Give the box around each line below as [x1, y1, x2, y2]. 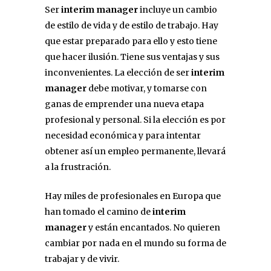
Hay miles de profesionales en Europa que [45, 190, 221, 201]
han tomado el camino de [45, 206, 152, 217]
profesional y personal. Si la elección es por [45, 114, 226, 125]
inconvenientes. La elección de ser [45, 67, 191, 78]
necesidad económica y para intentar [45, 129, 201, 141]
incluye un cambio [138, 4, 217, 15]
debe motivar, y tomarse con [87, 82, 207, 94]
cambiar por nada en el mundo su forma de [45, 237, 226, 249]
